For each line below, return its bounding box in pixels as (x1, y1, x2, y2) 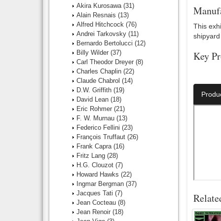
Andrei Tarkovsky (76, 30, 128, 37)
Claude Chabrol (76, 77, 122, 84)
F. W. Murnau (76, 114, 116, 122)
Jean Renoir (76, 208, 112, 216)
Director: (196, 69, 219, 75)
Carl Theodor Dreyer (76, 58, 136, 66)
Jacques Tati (76, 189, 115, 197)
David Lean (76, 96, 110, 103)
